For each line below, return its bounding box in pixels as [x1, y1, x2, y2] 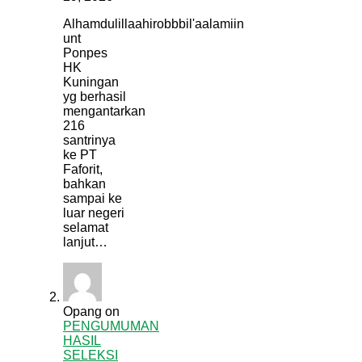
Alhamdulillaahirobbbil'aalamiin [63, 17, 244, 31]
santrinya [63, 133, 116, 147]
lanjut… [63, 235, 107, 249]
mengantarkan [63, 104, 145, 118]
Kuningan [63, 75, 119, 89]
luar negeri [63, 206, 124, 220]
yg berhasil [63, 90, 126, 103]
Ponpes [63, 46, 107, 60]
